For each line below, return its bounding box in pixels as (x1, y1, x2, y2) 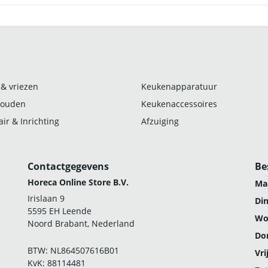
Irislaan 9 (28, 192, 65, 204)
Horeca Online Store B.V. (28, 176, 129, 188)
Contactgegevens (28, 159, 109, 173)
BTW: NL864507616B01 (28, 244, 119, 256)
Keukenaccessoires (141, 98, 217, 109)
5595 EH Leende (28, 205, 92, 217)
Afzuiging (141, 115, 179, 127)
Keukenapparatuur (141, 80, 217, 92)
